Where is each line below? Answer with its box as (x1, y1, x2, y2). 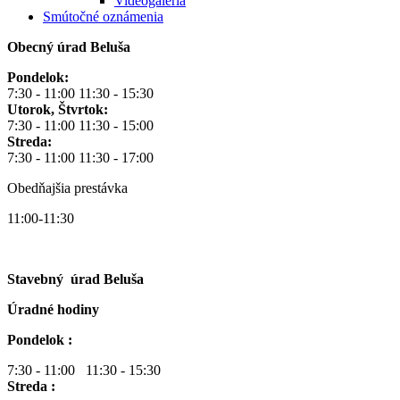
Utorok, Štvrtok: (7, 102, 108, 118)
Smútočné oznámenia (43, 9, 163, 25)
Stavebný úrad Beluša (7, 271, 144, 287)
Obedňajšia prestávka (7, 180, 131, 196)
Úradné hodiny (7, 302, 99, 318)
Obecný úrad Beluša (7, 39, 130, 55)
